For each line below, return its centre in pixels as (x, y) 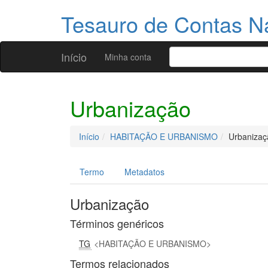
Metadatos (144, 172)
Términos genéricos (117, 223)
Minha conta (128, 57)
